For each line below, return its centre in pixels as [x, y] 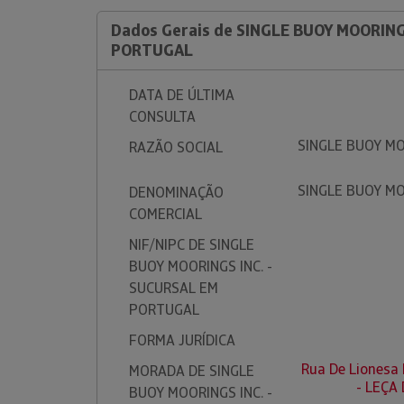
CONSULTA [162, 117]
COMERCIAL [165, 214]
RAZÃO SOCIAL [176, 147]
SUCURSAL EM [174, 288]
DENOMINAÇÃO [176, 193]
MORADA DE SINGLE [192, 371]
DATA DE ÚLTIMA [182, 95]
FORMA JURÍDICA [182, 340]
